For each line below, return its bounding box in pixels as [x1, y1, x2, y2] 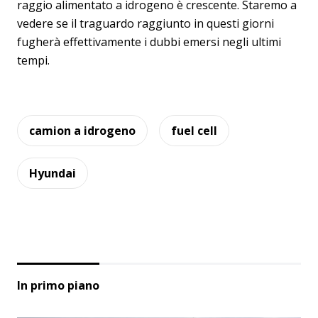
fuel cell [171, 122, 217, 138]
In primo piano [17, 277, 99, 293]
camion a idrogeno [29, 122, 136, 138]
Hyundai [29, 165, 76, 181]
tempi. [17, 52, 50, 68]
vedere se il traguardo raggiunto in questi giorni [17, 15, 274, 31]
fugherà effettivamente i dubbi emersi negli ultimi [17, 33, 281, 50]
